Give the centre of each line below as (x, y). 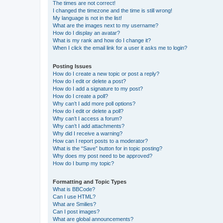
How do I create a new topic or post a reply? (106, 74)
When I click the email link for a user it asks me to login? (120, 48)
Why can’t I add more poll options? (94, 104)
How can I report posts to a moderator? (100, 141)
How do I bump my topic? (83, 163)
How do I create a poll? (80, 96)
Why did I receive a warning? (88, 133)
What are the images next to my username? (106, 25)
